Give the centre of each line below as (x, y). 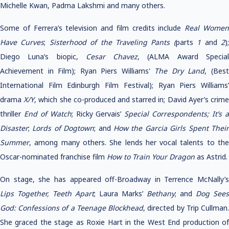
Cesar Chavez (112, 56)
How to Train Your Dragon (152, 157)
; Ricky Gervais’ (98, 114)
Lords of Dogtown (63, 128)
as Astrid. (212, 157)
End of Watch (48, 114)
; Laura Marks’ (120, 193)
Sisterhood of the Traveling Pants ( (112, 42)
